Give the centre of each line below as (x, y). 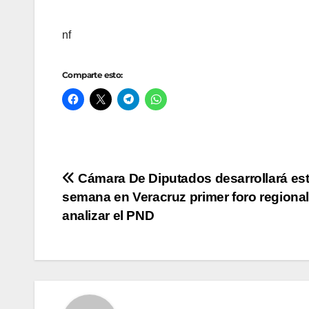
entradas (108, 240)
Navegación (124, 183)
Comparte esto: (92, 75)
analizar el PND (108, 216)
